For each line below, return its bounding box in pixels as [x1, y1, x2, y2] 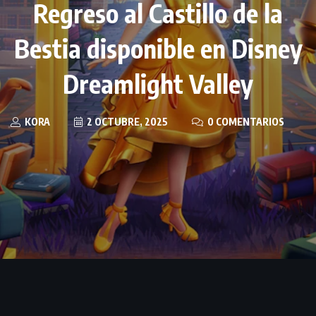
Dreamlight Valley [63, 68, 253, 100]
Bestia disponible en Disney [13, 32, 303, 65]
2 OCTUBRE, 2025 [85, 116, 168, 128]
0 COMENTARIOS [205, 116, 284, 128]
